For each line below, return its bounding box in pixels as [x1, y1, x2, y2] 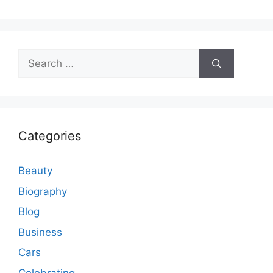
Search [18, 50, 52, 63]
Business [18, 225, 62, 238]
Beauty [18, 165, 52, 177]
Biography [18, 185, 67, 197]
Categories [18, 129, 81, 144]
